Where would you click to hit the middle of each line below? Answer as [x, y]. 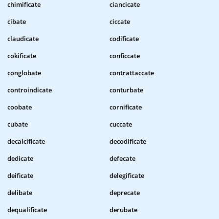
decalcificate [26, 142]
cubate [18, 124]
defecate [122, 159]
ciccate [120, 22]
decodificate [128, 142]
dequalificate [27, 210]
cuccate [121, 124]
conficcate [125, 56]
